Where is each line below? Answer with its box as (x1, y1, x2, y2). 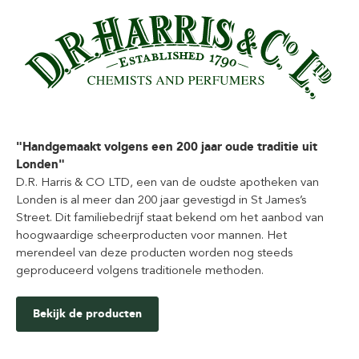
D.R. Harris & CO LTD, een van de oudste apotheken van (16, 174, 319, 189)
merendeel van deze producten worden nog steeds (16, 244, 292, 260)
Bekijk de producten (33, 306, 142, 321)
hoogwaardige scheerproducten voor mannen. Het (16, 227, 287, 242)
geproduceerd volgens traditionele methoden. (16, 262, 264, 277)
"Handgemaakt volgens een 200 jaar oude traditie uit (16, 139, 317, 154)
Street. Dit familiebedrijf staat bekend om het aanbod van (16, 209, 324, 224)
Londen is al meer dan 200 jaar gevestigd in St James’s (16, 192, 306, 207)
